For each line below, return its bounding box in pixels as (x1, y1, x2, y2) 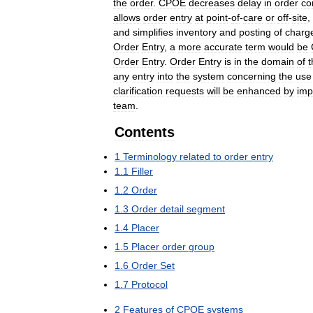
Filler (131, 166, 153, 177)
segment (187, 203, 225, 214)
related (180, 151, 210, 162)
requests (166, 85, 204, 96)
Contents (115, 124, 175, 140)
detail (160, 203, 184, 214)
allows (113, 12, 140, 23)
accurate (204, 41, 242, 52)
